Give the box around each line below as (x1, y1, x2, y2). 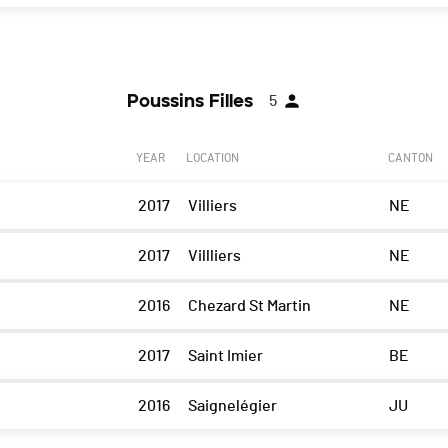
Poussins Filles (127, 90, 253, 113)
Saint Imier (187, 348, 263, 365)
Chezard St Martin (187, 298, 311, 315)
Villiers (187, 198, 237, 215)
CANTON (387, 152, 433, 165)
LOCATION (185, 152, 239, 165)
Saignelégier (187, 398, 277, 415)
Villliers (187, 248, 241, 265)
